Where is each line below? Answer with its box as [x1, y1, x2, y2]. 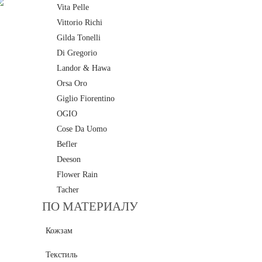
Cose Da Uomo [57, 124, 107, 133]
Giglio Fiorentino [57, 94, 115, 103]
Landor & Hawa [57, 63, 111, 73]
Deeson [57, 154, 81, 164]
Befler [57, 139, 77, 149]
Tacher [57, 185, 79, 194]
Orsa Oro [57, 78, 87, 88]
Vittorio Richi [57, 18, 102, 27]
